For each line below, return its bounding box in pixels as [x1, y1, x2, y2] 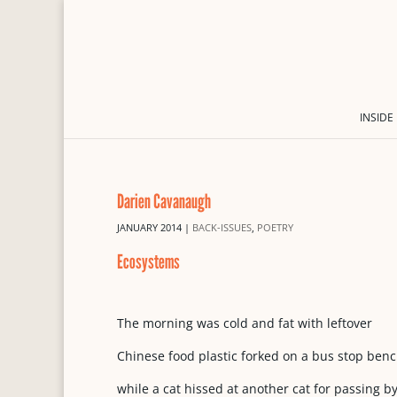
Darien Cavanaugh [117, 189, 211, 213]
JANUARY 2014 [117, 221, 182, 234]
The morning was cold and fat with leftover [117, 315, 372, 331]
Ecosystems [117, 250, 180, 273]
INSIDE [360, 109, 393, 125]
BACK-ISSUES [192, 221, 252, 234]
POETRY [257, 221, 293, 234]
